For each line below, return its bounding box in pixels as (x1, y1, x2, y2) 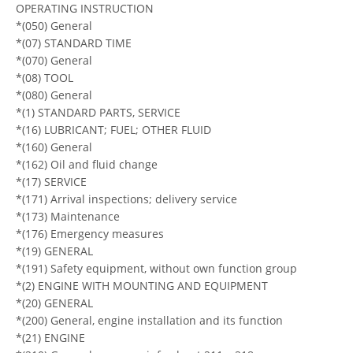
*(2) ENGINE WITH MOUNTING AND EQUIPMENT (16, 277, 268, 293)
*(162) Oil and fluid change (16, 156, 158, 172)
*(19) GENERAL (16, 243, 93, 258)
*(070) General (16, 52, 92, 68)
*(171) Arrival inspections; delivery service (16, 191, 237, 206)
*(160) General (16, 139, 92, 154)
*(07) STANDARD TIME (16, 35, 132, 50)
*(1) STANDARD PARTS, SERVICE (16, 104, 180, 120)
